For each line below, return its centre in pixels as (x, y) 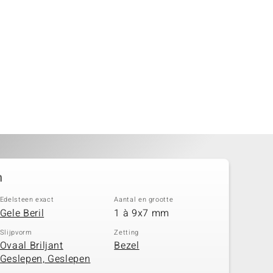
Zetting (126, 232)
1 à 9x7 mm (142, 213)
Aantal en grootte (144, 200)
